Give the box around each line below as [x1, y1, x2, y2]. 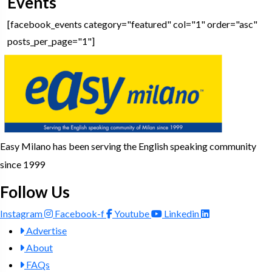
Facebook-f [55, 208, 104, 219]
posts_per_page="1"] [7, 35, 95, 47]
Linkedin [164, 208, 199, 219]
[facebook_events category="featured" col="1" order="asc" [7, 18, 257, 30]
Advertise [26, 225, 67, 236]
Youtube [114, 208, 149, 219]
